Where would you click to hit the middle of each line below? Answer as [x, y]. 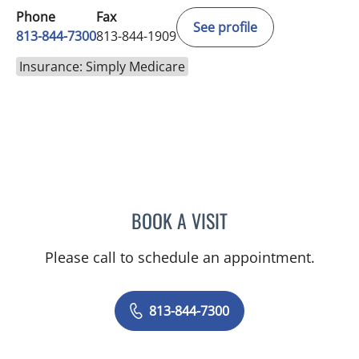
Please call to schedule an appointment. [179, 258]
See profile [225, 28]
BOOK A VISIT [179, 221]
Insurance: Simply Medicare [102, 67]
